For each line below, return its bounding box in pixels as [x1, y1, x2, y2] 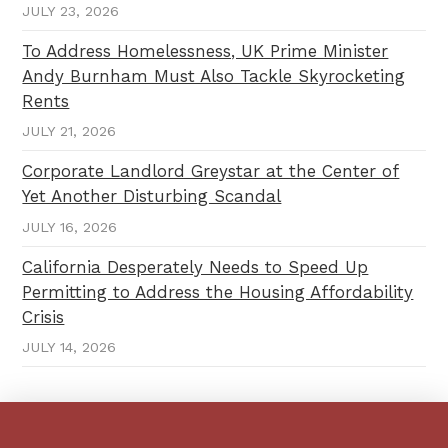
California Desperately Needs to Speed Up [22, 256, 369, 277]
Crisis [22, 306, 65, 327]
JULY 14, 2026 [22, 338, 117, 356]
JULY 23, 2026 [22, 3, 120, 21]
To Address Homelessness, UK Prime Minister [22, 41, 389, 62]
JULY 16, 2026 [22, 218, 118, 236]
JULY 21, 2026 [22, 123, 117, 141]
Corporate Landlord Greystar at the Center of [22, 161, 400, 182]
